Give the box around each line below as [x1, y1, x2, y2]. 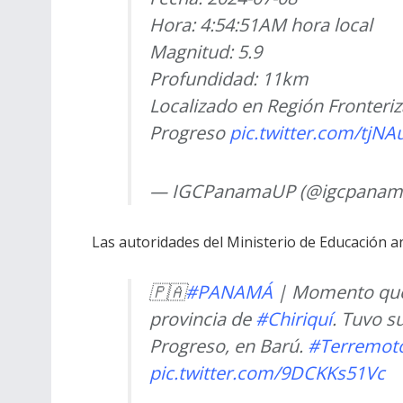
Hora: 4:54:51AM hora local [149, 12, 372, 37]
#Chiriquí [255, 306, 332, 331]
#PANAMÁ [185, 279, 273, 304]
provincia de [149, 306, 255, 331]
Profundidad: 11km [149, 66, 309, 91]
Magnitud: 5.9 [149, 39, 262, 64]
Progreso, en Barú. [149, 333, 308, 358]
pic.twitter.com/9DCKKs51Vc [149, 360, 385, 385]
